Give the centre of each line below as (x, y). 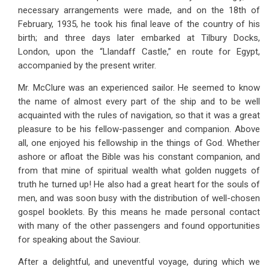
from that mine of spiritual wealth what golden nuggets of (139, 171)
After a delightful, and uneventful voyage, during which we (139, 262)
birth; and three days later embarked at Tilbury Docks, (139, 38)
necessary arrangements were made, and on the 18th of (139, 10)
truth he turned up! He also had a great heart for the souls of (139, 184)
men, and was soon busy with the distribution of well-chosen (139, 198)
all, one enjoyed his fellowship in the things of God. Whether (139, 143)
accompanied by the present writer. (87, 65)
